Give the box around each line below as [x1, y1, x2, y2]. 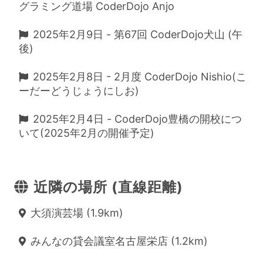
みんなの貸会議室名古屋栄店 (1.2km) [31, 235, 208, 247]
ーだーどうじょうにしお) [19, 85, 139, 97]
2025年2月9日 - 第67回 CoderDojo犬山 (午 [33, 28, 242, 41]
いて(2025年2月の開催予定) [19, 127, 154, 139]
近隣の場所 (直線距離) [33, 178, 183, 195]
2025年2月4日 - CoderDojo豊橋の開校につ [33, 113, 242, 125]
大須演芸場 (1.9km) [31, 207, 123, 219]
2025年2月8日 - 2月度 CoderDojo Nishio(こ [33, 70, 247, 83]
